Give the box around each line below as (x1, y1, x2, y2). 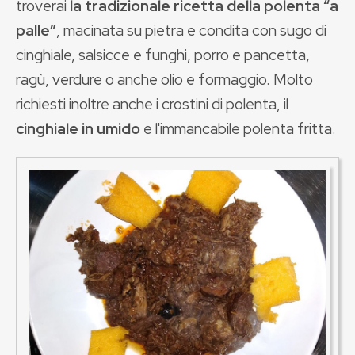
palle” (16, 20, 56, 40)
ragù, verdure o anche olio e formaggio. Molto (16, 69, 313, 90)
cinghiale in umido (16, 118, 140, 139)
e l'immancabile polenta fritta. (140, 118, 336, 139)
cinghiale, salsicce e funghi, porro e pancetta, (16, 44, 310, 65)
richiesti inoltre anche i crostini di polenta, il (16, 94, 288, 114)
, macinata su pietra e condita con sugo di (56, 20, 326, 40)
